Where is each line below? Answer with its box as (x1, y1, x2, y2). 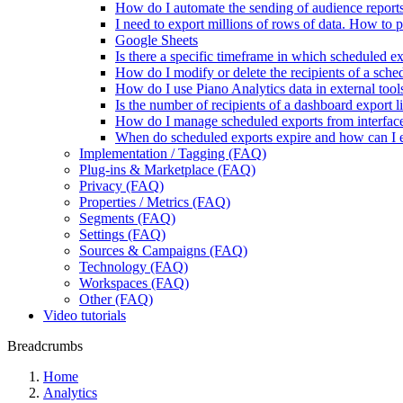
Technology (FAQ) (79, 259, 188, 274)
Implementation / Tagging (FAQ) (79, 146, 266, 161)
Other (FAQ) (79, 291, 153, 307)
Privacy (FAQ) (79, 178, 164, 193)
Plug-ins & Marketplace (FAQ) (79, 162, 255, 177)
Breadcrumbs (7, 338, 83, 354)
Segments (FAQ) (79, 210, 175, 226)
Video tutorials (43, 308, 126, 323)
